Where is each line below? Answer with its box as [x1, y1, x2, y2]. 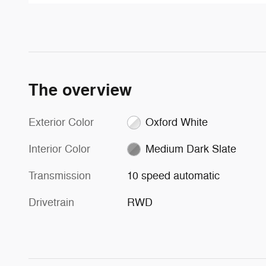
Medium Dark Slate [145, 142, 236, 156]
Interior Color [28, 142, 90, 156]
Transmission [28, 169, 91, 182]
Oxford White [145, 115, 208, 129]
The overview [28, 80, 132, 101]
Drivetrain [28, 195, 74, 209]
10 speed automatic [127, 169, 220, 182]
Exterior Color [28, 115, 94, 129]
